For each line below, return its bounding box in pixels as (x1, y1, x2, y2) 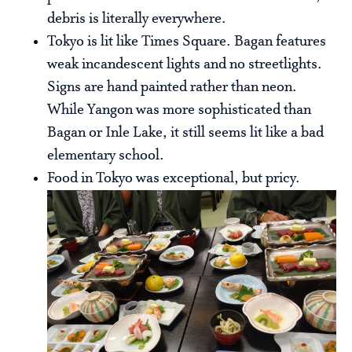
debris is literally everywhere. (47, 10, 226, 28)
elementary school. (47, 147, 164, 165)
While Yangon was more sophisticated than (47, 101, 311, 119)
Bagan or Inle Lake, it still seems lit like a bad (47, 124, 324, 142)
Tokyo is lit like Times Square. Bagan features (47, 33, 326, 51)
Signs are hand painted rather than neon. (47, 79, 297, 97)
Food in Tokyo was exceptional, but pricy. (47, 170, 300, 188)
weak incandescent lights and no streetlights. (47, 56, 322, 74)
